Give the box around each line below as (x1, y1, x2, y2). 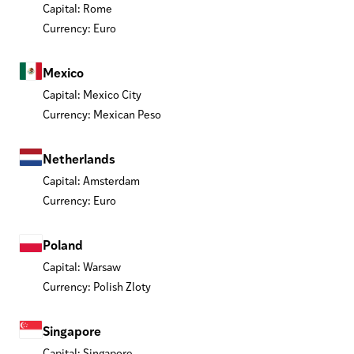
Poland (43, 235, 83, 254)
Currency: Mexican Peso (43, 106, 161, 122)
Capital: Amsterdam (43, 172, 140, 188)
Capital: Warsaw (43, 258, 121, 274)
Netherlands (43, 149, 115, 168)
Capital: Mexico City (43, 86, 141, 102)
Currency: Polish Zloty (43, 278, 151, 294)
